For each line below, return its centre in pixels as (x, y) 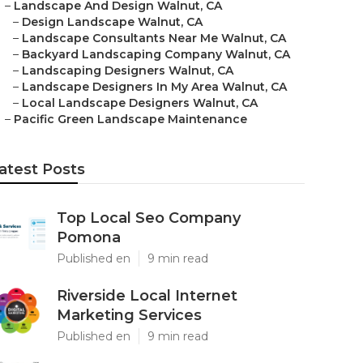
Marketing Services (129, 315)
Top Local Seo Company (149, 218)
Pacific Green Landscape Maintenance (130, 119)
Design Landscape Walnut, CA (112, 22)
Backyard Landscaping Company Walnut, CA (156, 54)
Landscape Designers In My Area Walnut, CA (154, 87)
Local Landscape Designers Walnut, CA (140, 103)
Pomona (89, 237)
